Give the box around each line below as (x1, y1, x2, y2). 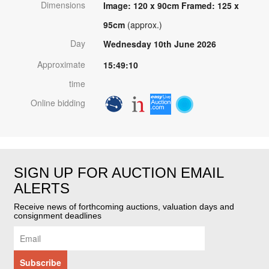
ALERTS (14, 180, 70, 197)
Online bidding (30, 96, 85, 109)
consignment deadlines (14, 211, 101, 221)
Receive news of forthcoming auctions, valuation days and (14, 202, 234, 212)
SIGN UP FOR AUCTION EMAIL (14, 165, 223, 181)
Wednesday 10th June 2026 (103, 37, 216, 50)
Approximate (37, 58, 85, 70)
